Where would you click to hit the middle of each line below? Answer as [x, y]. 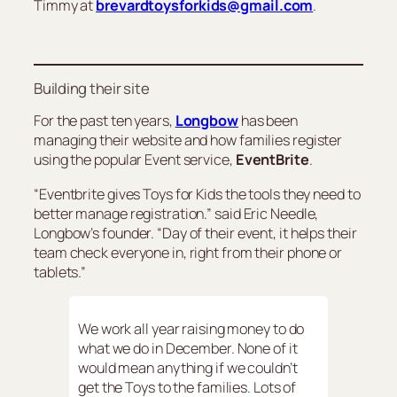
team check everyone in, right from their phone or [188, 252]
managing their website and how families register [188, 140]
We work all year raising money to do [191, 329]
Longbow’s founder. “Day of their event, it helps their [195, 233]
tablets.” [60, 272]
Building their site [92, 88]
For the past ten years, [105, 121]
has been [268, 121]
